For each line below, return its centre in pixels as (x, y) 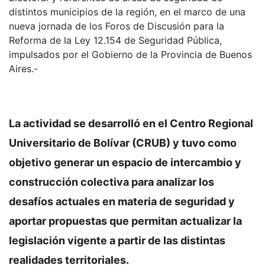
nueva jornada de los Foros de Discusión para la (117, 26)
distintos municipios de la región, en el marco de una (127, 12)
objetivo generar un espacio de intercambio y (125, 163)
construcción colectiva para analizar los (112, 182)
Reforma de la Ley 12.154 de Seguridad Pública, (115, 41)
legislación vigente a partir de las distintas (117, 241)
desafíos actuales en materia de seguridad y (122, 202)
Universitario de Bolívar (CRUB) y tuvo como (123, 143)
